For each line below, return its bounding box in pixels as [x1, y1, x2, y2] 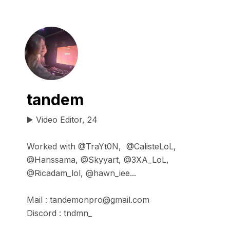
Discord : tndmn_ [27, 208, 92, 218]
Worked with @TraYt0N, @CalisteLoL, [27, 141, 176, 151]
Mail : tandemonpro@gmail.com [27, 195, 149, 205]
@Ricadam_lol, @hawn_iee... [27, 168, 136, 178]
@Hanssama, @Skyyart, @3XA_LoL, [27, 155, 169, 165]
